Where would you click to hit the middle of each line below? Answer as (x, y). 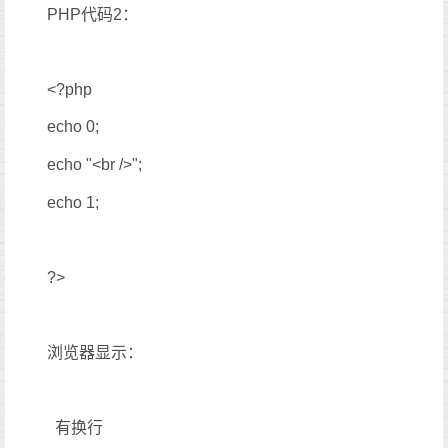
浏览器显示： (95, 352)
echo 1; (73, 202)
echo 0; (73, 127)
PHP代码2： (92, 14)
